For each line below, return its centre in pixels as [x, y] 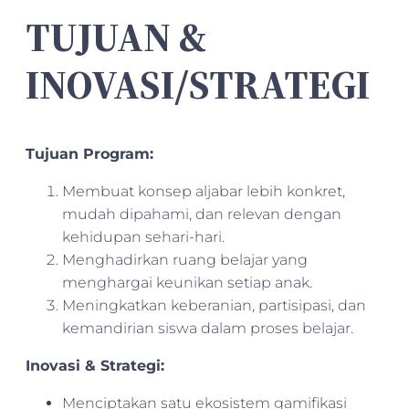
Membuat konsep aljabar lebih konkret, [204, 191]
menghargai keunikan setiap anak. [187, 282]
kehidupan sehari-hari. [143, 236]
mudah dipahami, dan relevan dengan [202, 214]
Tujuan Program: [89, 153]
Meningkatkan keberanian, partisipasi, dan [214, 305]
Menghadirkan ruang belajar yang [185, 259]
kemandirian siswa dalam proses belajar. [208, 328]
